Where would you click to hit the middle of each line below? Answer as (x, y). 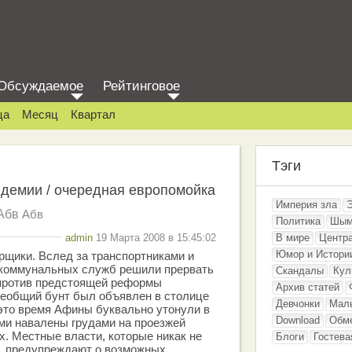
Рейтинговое (141, 86)
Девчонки (298, 304)
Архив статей (308, 287)
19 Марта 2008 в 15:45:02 (154, 237)
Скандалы (300, 271)
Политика (298, 221)
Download (298, 320)
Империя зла (306, 205)
